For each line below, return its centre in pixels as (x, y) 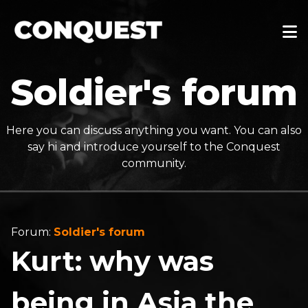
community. (154, 163)
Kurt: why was (112, 261)
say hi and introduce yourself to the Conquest (154, 147)
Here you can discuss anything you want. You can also (154, 130)
